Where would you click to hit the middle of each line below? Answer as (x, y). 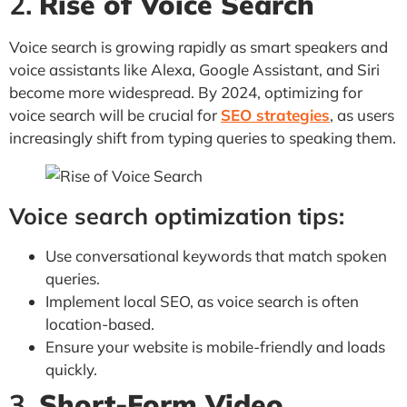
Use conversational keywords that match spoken (216, 255)
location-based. (100, 323)
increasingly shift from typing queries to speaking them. (203, 137)
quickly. (71, 369)
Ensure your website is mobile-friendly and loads (215, 346)
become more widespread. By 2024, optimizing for (186, 92)
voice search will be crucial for (115, 114)
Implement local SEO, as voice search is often (202, 301)
